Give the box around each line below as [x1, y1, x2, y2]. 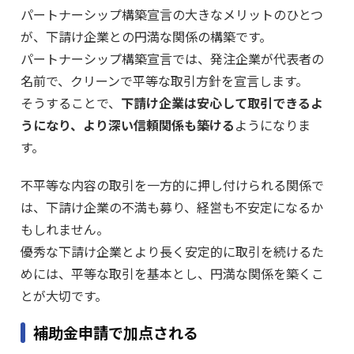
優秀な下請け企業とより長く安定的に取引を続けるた [21, 242, 324, 262]
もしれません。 [21, 220, 109, 239]
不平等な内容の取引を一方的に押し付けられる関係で [21, 175, 324, 195]
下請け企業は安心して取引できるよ [121, 93, 323, 113]
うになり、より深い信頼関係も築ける [21, 115, 235, 135]
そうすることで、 [21, 93, 121, 113]
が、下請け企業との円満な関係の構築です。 [21, 27, 272, 47]
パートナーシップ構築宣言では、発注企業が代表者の [21, 49, 324, 69]
